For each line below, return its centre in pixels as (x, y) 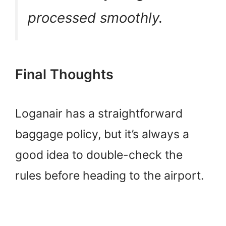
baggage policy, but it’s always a (102, 134)
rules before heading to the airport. (109, 175)
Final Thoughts (64, 74)
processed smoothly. (95, 17)
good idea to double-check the (99, 155)
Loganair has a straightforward (99, 113)
